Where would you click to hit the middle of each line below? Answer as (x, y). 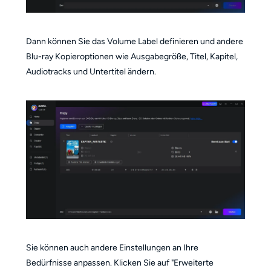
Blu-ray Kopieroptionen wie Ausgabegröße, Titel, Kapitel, (132, 57)
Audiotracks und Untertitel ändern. (91, 72)
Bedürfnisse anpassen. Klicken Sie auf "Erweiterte (119, 263)
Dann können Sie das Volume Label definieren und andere (134, 42)
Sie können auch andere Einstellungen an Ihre (112, 247)
